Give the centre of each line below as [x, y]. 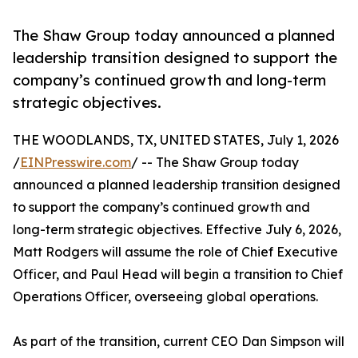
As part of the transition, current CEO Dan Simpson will [179, 342]
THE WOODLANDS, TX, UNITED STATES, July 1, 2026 [176, 140]
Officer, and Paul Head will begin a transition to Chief [178, 274]
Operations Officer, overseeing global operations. [165, 297]
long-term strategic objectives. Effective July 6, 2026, [177, 230]
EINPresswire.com [76, 163]
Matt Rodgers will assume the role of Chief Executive [175, 252]
